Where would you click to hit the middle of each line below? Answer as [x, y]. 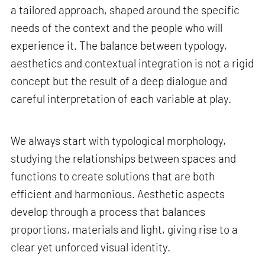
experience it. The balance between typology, [119, 45]
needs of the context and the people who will [117, 27]
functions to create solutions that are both [113, 176]
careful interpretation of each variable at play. [121, 98]
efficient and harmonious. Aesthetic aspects [118, 194]
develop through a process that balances [108, 212]
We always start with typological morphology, [119, 141]
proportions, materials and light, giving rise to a [125, 230]
